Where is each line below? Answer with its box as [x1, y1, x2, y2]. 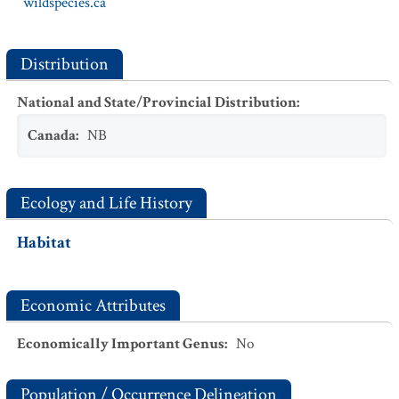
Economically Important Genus [17, 334, 224, 354]
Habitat [17, 232, 71, 254]
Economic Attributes [20, 294, 166, 317]
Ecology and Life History [20, 191, 192, 215]
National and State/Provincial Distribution [17, 93, 297, 112]
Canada [28, 126, 76, 145]
